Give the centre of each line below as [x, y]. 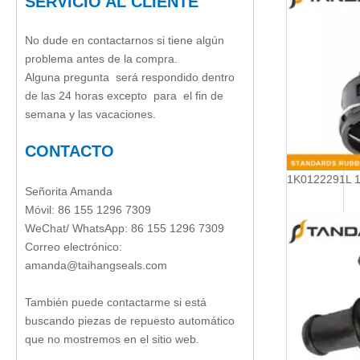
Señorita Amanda [69, 191]
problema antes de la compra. [104, 59]
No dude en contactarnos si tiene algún [125, 40]
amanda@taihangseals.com [96, 265]
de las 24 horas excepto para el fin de [124, 96]
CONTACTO [70, 151]
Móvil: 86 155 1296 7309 [88, 210]
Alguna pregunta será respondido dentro [130, 77]
